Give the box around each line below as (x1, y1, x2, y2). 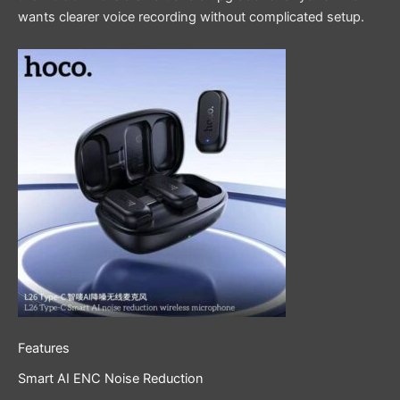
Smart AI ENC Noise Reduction (18, 371, 204, 387)
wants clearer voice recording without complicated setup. (18, 9, 364, 26)
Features (18, 339, 70, 356)
